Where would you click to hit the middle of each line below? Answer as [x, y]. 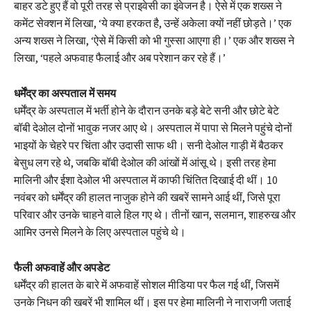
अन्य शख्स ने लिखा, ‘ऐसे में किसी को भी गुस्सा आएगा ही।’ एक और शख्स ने [154, 40]
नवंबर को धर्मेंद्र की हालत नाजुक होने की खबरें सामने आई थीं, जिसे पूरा [147, 197]
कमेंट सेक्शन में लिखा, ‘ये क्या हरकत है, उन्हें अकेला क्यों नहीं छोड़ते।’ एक [153, 23]
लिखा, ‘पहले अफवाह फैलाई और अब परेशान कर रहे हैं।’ [120, 57]
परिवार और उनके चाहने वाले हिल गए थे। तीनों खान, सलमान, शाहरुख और [155, 214]
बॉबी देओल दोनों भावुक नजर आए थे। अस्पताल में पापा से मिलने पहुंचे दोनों [153, 127]
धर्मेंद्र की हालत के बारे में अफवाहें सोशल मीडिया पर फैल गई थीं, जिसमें [146, 284]
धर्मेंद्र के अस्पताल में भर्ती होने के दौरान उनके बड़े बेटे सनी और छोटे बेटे [146, 110]
